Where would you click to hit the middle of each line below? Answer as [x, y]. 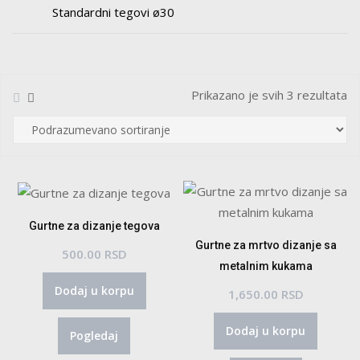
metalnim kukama [266, 266]
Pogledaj [94, 335]
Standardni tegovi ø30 [113, 12]
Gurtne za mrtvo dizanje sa [266, 245]
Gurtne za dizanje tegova [94, 225]
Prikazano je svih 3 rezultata [269, 95]
